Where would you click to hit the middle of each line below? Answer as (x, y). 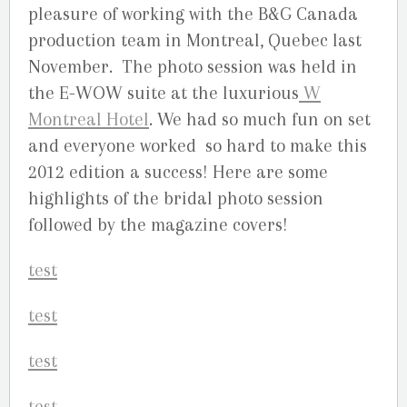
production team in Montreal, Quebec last (195, 40)
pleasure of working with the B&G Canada (193, 14)
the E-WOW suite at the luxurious (164, 93)
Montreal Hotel (89, 119)
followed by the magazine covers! (158, 224)
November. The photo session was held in (193, 66)
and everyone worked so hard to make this (198, 145)
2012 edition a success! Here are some (178, 172)
